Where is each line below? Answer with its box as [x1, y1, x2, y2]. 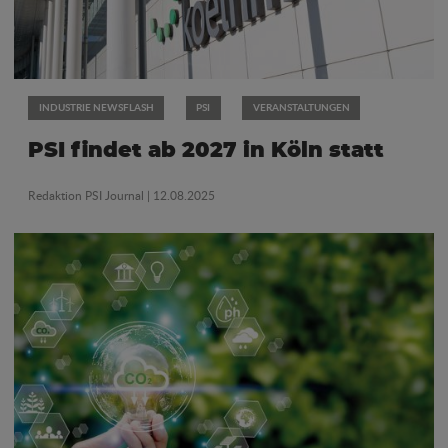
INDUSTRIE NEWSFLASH [38, 99, 154, 114]
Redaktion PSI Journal [28, 187, 147, 205]
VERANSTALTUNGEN [252, 99, 350, 114]
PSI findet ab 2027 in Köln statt [28, 139, 384, 161]
